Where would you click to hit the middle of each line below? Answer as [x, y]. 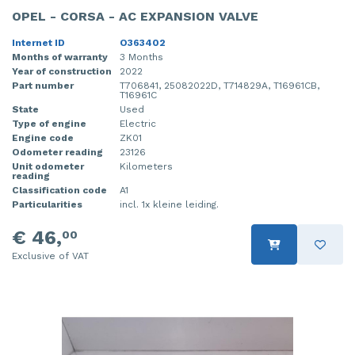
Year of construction [62, 72]
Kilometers [146, 167]
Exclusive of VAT [50, 256]
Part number [43, 86]
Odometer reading [57, 153]
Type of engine [49, 124]
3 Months [141, 57]
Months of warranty [60, 57]
